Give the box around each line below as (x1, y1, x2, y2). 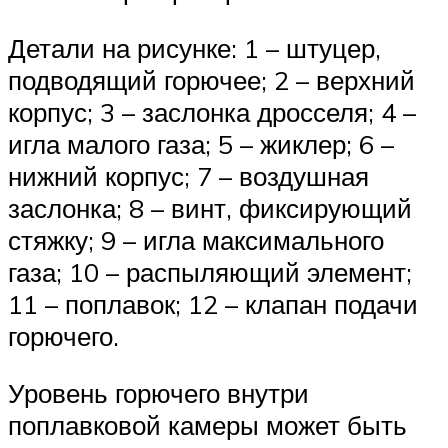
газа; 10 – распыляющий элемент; (8, 255, 412, 288)
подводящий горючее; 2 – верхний (8, 63, 415, 96)
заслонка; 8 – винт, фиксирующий (8, 191, 412, 224)
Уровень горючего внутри (8, 377, 309, 410)
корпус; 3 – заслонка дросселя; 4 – (8, 95, 416, 128)
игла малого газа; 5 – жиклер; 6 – (8, 127, 394, 160)
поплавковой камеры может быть (8, 409, 407, 442)
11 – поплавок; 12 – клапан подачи (8, 287, 418, 320)
